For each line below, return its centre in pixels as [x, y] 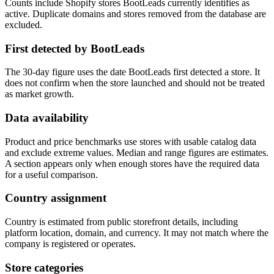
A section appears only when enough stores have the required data [132, 163]
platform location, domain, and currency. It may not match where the [137, 233]
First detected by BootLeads [75, 48]
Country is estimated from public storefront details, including [121, 222]
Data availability [47, 118]
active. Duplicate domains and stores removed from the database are [135, 13]
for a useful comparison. [51, 174]
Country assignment [56, 198]
